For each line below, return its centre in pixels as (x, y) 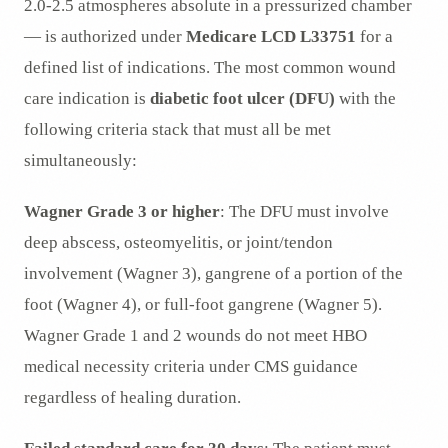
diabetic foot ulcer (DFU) (242, 99)
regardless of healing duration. (132, 398)
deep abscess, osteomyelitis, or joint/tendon (178, 243)
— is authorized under (105, 37)
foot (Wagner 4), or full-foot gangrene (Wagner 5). (203, 305)
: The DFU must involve (304, 212)
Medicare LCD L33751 (271, 37)
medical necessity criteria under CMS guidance (191, 367)
